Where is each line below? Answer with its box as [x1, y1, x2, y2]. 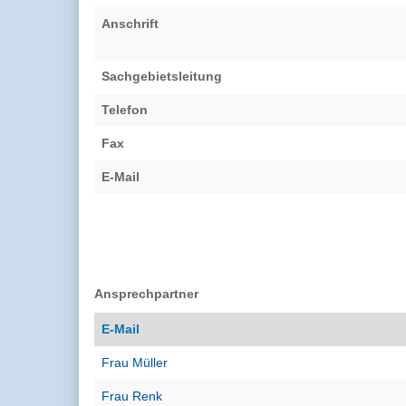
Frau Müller [101, 355, 168, 370]
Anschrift [101, 15, 159, 31]
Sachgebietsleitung [101, 68, 222, 83]
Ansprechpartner [94, 285, 198, 301]
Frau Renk [101, 389, 162, 403]
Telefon [101, 101, 148, 117]
